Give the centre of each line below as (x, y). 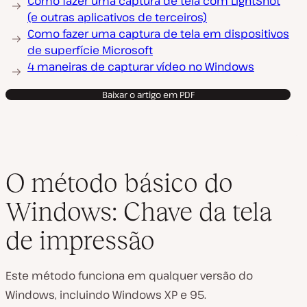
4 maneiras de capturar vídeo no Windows (141, 66)
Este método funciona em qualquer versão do (129, 275)
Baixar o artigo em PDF (148, 95)
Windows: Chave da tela (139, 211)
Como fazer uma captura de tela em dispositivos (158, 34)
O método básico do (119, 183)
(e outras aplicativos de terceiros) (117, 17)
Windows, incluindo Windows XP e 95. (106, 295)
